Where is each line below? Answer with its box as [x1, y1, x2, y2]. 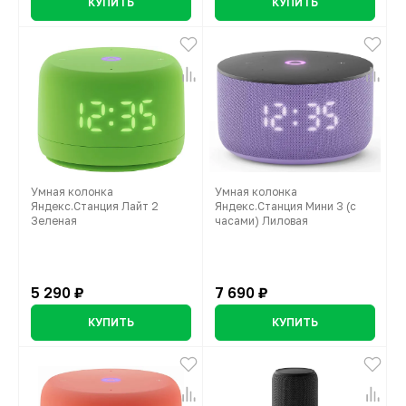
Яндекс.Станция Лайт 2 [31, 199, 159, 214]
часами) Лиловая [215, 214, 308, 228]
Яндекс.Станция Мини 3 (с [215, 199, 356, 214]
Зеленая [31, 214, 77, 228]
